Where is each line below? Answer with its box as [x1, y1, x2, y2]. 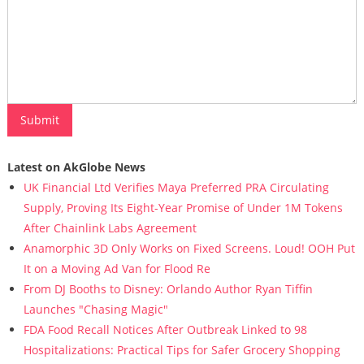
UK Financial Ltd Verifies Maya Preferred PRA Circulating [23, 180, 329, 195]
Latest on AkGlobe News [6, 159, 145, 175]
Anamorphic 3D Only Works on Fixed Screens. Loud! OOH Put [23, 240, 355, 256]
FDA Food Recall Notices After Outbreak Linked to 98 [23, 322, 307, 337]
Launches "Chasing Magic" [23, 301, 168, 317]
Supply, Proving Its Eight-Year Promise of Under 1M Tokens [23, 200, 343, 215]
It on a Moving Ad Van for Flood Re [23, 261, 210, 276]
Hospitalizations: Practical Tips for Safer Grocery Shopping [23, 342, 340, 357]
